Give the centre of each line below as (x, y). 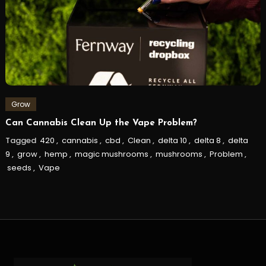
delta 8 (207, 140)
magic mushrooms (111, 154)
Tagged (21, 140)
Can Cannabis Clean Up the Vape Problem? (101, 123)
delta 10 (172, 140)
